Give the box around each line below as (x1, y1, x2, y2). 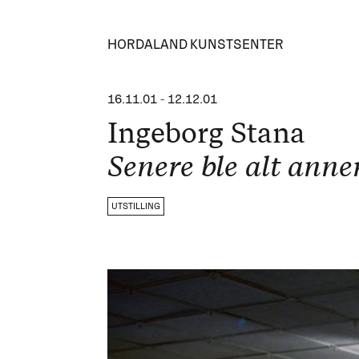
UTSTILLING (111, 200, 161, 212)
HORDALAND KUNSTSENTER (107, 36, 284, 52)
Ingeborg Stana (107, 116, 306, 150)
